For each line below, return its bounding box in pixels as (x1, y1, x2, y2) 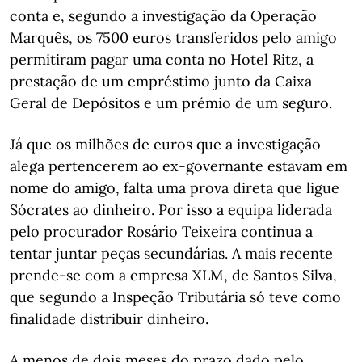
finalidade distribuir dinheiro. (10, 309, 208, 328)
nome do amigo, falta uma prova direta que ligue (10, 179, 339, 197)
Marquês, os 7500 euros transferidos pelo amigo (10, 28, 337, 47)
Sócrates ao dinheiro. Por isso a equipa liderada (10, 200, 332, 219)
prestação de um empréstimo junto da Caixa (10, 72, 312, 90)
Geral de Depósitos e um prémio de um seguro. (10, 94, 332, 112)
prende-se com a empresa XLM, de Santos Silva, (10, 266, 337, 284)
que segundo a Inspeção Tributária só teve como (10, 288, 341, 306)
